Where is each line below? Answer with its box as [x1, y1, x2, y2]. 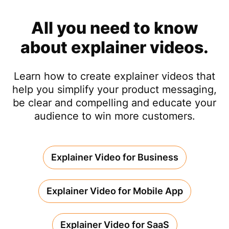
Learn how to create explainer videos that [14, 70, 215, 82]
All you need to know [31, 17, 198, 38]
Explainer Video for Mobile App [46, 185, 183, 196]
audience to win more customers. [34, 109, 195, 122]
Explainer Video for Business [51, 151, 178, 163]
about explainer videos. [20, 37, 209, 57]
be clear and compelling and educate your [13, 96, 216, 109]
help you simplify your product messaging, [12, 83, 217, 96]
